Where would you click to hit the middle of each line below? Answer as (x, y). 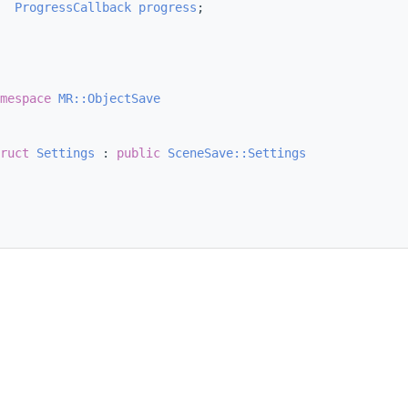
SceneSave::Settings (237, 153)
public (138, 153)
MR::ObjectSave (109, 99)
